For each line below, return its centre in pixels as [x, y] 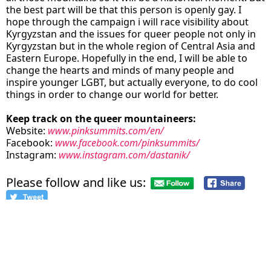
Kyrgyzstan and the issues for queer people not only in [131, 34]
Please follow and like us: [76, 182]
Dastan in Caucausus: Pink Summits [88, 239]
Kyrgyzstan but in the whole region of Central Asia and [131, 46]
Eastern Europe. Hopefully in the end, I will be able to [127, 58]
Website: [27, 130]
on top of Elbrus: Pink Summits [77, 253]
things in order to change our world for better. [112, 94]
